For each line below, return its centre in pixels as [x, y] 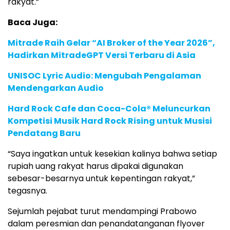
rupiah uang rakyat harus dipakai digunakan [95, 166]
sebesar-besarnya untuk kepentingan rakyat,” [101, 179]
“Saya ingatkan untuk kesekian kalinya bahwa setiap [112, 154]
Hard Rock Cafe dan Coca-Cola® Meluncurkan [109, 109]
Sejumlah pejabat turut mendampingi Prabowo [102, 212]
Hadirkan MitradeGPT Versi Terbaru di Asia [102, 55]
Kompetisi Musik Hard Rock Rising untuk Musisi [110, 121]
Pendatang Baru [44, 133]
